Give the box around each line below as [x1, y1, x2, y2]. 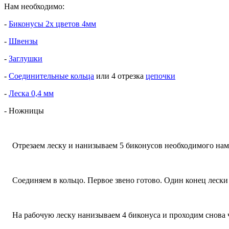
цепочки [146, 71, 175, 80]
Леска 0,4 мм [9, 88, 54, 98]
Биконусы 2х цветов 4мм [9, 19, 96, 28]
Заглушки [9, 54, 42, 63]
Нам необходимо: [4, 2, 64, 11]
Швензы [9, 36, 38, 45]
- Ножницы [4, 106, 44, 115]
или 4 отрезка [94, 71, 146, 80]
